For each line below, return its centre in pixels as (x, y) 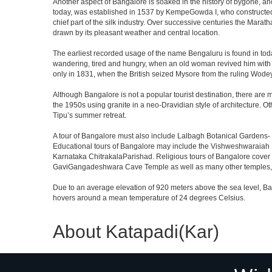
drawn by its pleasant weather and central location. (136, 33)
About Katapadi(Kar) (136, 232)
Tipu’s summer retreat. (90, 115)
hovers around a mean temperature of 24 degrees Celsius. (149, 198)
